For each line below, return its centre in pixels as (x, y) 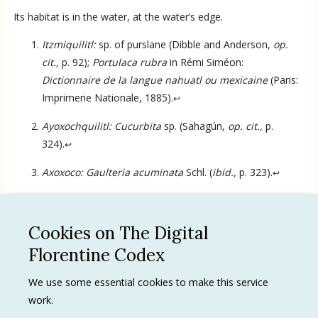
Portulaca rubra (130, 62)
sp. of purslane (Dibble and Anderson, (185, 44)
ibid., (225, 172)
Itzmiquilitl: (69, 44)
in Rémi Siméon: (205, 62)
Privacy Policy (197, 281)
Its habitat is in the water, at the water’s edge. (119, 16)
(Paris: (283, 79)
